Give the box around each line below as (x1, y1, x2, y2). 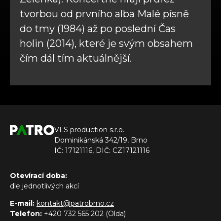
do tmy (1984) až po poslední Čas (20, 23, 176, 35)
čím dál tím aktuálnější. (20, 52, 132, 65)
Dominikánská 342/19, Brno (54, 136, 147, 145)
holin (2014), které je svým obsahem (20, 37, 193, 50)
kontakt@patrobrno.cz (37, 199, 114, 208)
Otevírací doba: (10, 171, 67, 181)
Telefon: (10, 209, 42, 219)
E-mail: (10, 199, 35, 208)
